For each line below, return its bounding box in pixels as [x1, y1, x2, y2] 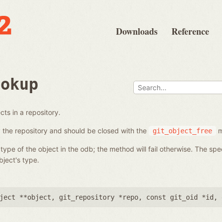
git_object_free [153, 126, 212, 135]
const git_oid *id [146, 193, 214, 201]
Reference [171, 25, 209, 38]
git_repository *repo [59, 193, 138, 201]
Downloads [116, 25, 158, 38]
